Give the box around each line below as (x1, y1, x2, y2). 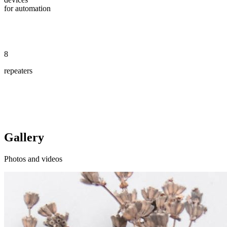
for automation (4, 4, 51, 13)
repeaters (4, 66, 32, 75)
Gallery (4, 131, 44, 144)
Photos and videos (4, 155, 62, 164)
